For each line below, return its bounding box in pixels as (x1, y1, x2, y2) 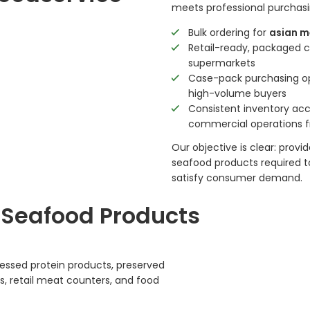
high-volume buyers (188, 86, 286, 101)
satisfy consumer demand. (172, 171, 302, 185)
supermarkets (188, 56, 255, 71)
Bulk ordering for (188, 26, 269, 40)
